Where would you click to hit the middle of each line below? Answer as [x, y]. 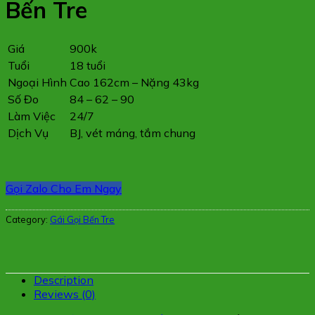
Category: [28, 219]
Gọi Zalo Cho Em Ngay [64, 188]
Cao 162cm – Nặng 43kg [134, 82]
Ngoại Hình [37, 82]
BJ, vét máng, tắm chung [133, 133]
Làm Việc [32, 116]
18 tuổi [88, 65]
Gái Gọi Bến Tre [82, 219]
